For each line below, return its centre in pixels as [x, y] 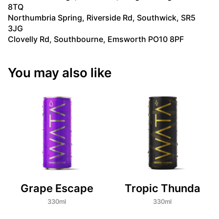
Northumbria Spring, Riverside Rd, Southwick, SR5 [102, 17]
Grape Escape [57, 188]
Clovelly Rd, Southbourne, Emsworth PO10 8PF [96, 39]
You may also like [60, 72]
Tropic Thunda [162, 188]
